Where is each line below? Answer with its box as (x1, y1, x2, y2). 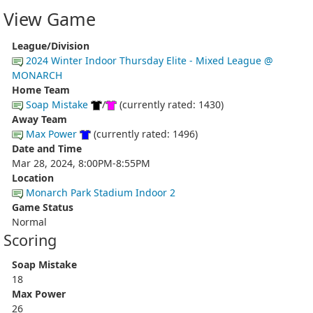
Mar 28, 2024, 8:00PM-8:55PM (12, 156, 150, 170)
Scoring (3, 229, 57, 250)
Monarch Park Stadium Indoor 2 (26, 185, 175, 199)
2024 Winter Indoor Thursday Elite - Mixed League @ (26, 53, 273, 67)
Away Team (12, 112, 67, 126)
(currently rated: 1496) (91, 126, 198, 140)
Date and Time (12, 141, 82, 155)
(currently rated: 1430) (117, 97, 224, 111)
